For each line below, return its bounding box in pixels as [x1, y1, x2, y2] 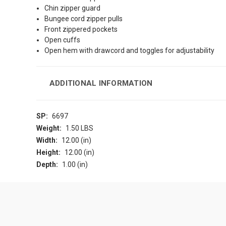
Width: [36, 136, 58, 145]
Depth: [36, 160, 58, 169]
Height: [36, 148, 61, 157]
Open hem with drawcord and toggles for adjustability [44, 46, 215, 55]
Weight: [36, 124, 62, 133]
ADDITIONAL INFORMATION [49, 79, 153, 88]
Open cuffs [44, 36, 81, 44]
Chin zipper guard [44, 4, 101, 13]
